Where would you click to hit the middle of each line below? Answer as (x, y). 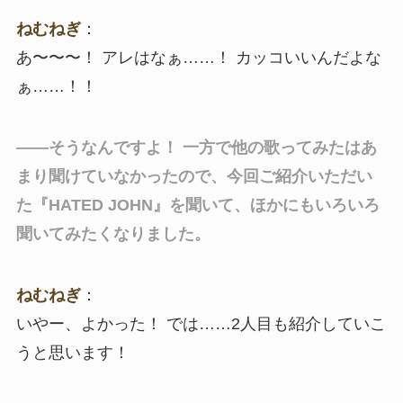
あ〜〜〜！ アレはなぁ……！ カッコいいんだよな (198, 57)
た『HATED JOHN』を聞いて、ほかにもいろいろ (197, 205)
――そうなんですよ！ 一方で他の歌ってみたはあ (196, 147)
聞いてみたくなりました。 (113, 233)
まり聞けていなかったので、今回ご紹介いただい (194, 176)
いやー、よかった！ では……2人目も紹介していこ (201, 323)
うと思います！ (72, 352)
